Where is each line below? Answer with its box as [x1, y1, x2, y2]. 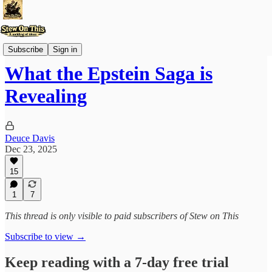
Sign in [53, 44, 77, 54]
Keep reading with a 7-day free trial [5, 254, 229, 270]
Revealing [5, 85, 87, 107]
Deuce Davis [5, 132, 55, 143]
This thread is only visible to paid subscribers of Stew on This [5, 211, 239, 221]
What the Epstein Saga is [5, 63, 212, 85]
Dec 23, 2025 [5, 143, 57, 154]
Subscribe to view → [5, 231, 86, 242]
